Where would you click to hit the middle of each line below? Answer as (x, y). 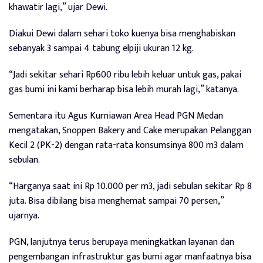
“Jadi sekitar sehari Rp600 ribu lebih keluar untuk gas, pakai (125, 75)
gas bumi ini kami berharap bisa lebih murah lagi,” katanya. (124, 89)
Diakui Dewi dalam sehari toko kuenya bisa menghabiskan (122, 33)
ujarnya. (24, 215)
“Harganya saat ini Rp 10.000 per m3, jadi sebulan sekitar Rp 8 (130, 186)
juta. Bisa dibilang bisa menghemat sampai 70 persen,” (116, 201)
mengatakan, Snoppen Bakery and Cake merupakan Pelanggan (130, 130)
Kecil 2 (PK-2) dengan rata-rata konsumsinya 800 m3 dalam (126, 145)
